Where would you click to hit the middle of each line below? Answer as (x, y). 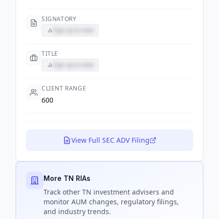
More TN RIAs (67, 178)
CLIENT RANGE (64, 88)
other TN (77, 192)
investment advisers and (133, 192)
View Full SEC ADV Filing (110, 140)
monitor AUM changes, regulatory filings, (111, 202)
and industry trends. (77, 211)
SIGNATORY (59, 19)
